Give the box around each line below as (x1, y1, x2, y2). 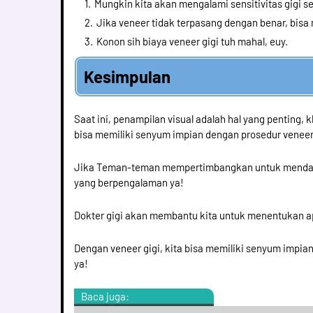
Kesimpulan (84, 66, 170, 87)
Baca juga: (81, 290, 129, 303)
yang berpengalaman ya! (74, 176, 184, 189)
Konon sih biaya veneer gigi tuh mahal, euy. (96, 35, 288, 48)
